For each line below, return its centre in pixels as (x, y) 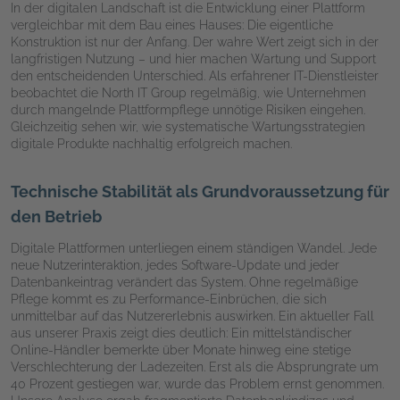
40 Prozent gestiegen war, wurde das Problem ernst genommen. (197, 383)
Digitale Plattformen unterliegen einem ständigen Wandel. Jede (194, 248)
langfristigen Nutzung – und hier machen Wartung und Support (193, 58)
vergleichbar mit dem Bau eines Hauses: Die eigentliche (172, 25)
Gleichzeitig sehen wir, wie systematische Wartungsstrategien (188, 126)
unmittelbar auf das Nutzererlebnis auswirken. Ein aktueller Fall (192, 316)
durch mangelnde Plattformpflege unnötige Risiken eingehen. (188, 109)
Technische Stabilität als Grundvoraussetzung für (200, 191)
